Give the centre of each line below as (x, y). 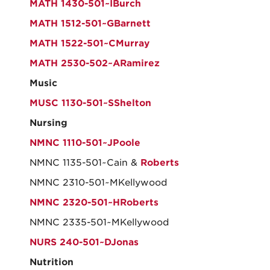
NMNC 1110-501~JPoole (85, 143)
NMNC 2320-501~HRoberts (94, 202)
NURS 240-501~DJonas (84, 242)
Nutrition (52, 262)
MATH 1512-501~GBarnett (90, 24)
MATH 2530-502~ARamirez (95, 63)
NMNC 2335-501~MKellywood (99, 222)
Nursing (49, 123)
